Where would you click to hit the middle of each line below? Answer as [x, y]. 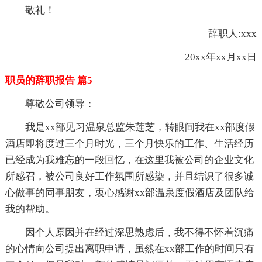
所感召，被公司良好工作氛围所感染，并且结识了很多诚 [129, 177]
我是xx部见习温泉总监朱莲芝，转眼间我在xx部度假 [140, 127]
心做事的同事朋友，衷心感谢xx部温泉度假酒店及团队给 [130, 193]
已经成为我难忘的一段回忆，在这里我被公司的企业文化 [129, 160]
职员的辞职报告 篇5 [49, 81]
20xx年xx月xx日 [211, 57]
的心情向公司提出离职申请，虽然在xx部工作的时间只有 [130, 249]
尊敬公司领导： [60, 104]
